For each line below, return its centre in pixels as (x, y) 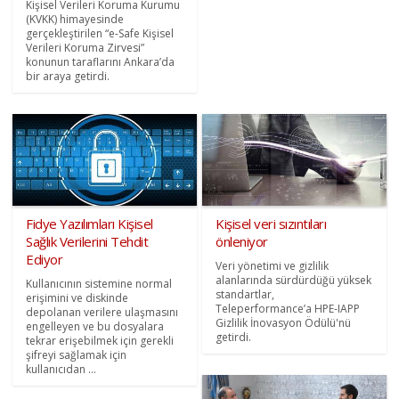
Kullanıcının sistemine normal (99, 283)
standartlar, (245, 294)
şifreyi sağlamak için (77, 354)
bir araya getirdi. (68, 76)
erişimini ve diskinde (77, 297)
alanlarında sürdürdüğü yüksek (293, 280)
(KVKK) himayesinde (75, 19)
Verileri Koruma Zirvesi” (85, 47)
